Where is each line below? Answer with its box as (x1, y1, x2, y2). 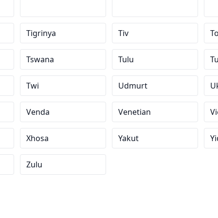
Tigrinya (26, 28, 56, 38)
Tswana (26, 54, 54, 65)
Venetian (118, 107, 151, 117)
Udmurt (118, 80, 147, 91)
